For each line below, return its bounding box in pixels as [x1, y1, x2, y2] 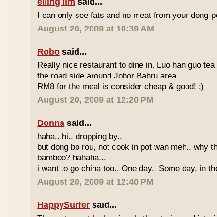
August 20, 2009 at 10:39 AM [37, 24, 155, 33]
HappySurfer [37, 200, 90, 210]
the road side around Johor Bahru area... [37, 71, 184, 80]
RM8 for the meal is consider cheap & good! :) [37, 82, 204, 91]
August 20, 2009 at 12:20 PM [37, 95, 154, 105]
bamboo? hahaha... [37, 153, 107, 162]
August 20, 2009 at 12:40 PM [37, 177, 154, 186]
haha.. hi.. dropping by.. [37, 132, 123, 141]
